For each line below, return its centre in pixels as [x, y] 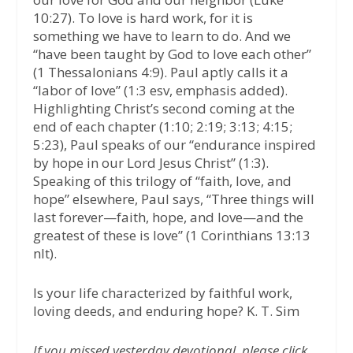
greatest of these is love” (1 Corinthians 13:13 [172, 235]
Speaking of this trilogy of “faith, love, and [163, 180]
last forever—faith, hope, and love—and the [169, 217]
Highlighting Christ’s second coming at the [164, 108]
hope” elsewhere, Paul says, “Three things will [174, 199]
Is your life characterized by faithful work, [163, 292]
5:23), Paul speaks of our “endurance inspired [175, 144]
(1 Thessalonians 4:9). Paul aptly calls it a [161, 72]
